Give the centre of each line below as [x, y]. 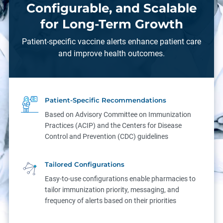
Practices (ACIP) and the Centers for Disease [113, 125]
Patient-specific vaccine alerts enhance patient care [111, 41]
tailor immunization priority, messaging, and [112, 189]
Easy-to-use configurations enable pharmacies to [120, 178]
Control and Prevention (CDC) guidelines [107, 136]
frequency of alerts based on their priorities [111, 200]
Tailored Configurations [85, 164]
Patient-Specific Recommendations [106, 100]
